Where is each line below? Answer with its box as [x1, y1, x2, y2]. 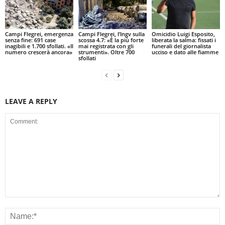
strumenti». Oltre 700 [78, 48, 135, 56]
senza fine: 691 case [5, 36, 56, 44]
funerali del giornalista [151, 42, 211, 50]
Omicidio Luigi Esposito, [151, 30, 215, 38]
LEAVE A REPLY [5, 96, 57, 106]
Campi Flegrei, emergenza [5, 30, 73, 38]
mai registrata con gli [78, 42, 134, 50]
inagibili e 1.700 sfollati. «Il [5, 42, 73, 50]
